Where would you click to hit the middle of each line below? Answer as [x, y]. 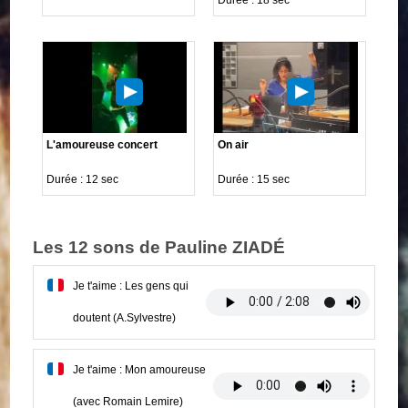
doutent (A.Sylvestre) [125, 317]
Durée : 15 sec [254, 179]
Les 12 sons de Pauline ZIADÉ [159, 247]
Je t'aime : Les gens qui [131, 286]
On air [233, 144]
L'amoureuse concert [102, 144]
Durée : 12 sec [83, 179]
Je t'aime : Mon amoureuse [140, 369]
